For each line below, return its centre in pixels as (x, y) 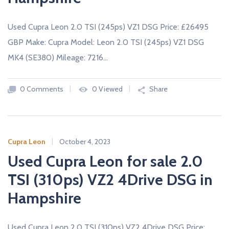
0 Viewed (107, 89)
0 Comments (41, 89)
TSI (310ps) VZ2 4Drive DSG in (110, 179)
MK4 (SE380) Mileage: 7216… (58, 57)
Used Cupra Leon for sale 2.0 (105, 161)
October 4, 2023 (85, 141)
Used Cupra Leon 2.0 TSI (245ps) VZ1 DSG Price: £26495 (108, 27)
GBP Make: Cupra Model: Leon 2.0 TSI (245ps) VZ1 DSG (106, 42)
